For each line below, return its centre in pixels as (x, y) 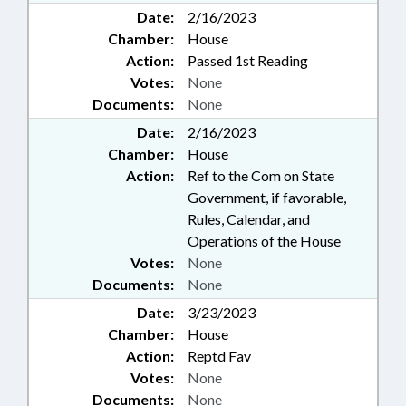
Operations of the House (264, 241)
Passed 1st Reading (248, 60)
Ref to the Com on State (261, 175)
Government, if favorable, (267, 197)
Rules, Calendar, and (249, 219)
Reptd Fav (219, 356)
